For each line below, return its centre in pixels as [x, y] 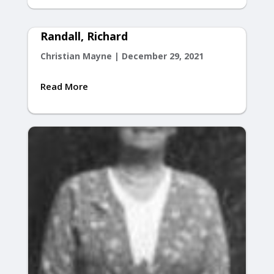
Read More [64, 86]
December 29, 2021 [162, 56]
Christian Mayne [76, 56]
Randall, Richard [84, 36]
